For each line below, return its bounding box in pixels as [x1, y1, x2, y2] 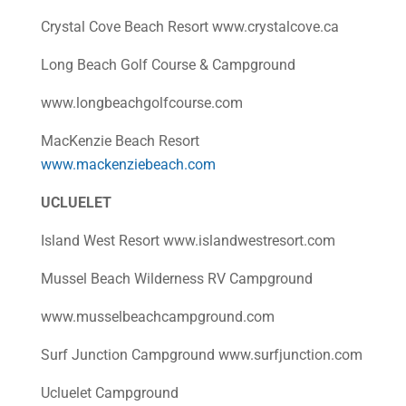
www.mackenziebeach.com [40, 156, 216, 173]
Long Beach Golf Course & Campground [40, 56, 295, 73]
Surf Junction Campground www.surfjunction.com [40, 346, 362, 363]
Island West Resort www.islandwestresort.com [40, 232, 335, 249]
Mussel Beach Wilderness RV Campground [40, 270, 313, 287]
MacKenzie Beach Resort [40, 132, 199, 150]
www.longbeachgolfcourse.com [40, 94, 243, 111]
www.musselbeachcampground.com [40, 308, 275, 325]
